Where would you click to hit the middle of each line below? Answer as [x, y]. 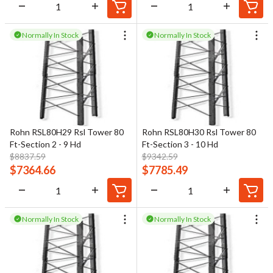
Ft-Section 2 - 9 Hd [45, 144]
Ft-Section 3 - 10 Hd [180, 144]
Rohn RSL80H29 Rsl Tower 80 [67, 132]
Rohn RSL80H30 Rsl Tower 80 [199, 132]
